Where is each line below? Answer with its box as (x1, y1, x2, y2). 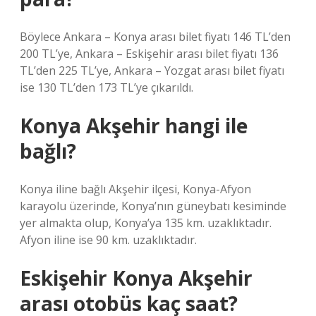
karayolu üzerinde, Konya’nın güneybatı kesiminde (20, 198, 286, 214)
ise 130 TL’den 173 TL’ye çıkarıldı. (20, 80, 193, 95)
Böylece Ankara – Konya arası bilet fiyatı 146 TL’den (20, 29, 291, 44)
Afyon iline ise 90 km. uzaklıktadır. (20, 232, 197, 248)
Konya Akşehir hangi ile (20, 112, 248, 139)
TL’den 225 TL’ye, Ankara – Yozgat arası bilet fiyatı (20, 63, 284, 78)
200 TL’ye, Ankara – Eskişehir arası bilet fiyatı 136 (20, 46, 279, 61)
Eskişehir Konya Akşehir (20, 265, 253, 291)
